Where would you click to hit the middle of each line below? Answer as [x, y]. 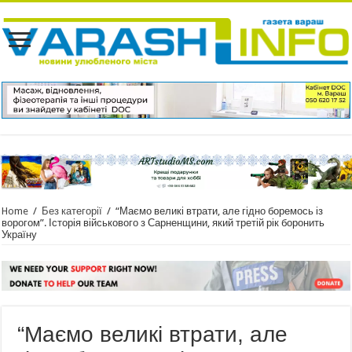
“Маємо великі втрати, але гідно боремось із [220, 211]
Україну [20, 235]
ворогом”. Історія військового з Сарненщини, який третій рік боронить [163, 223]
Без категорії [72, 211]
